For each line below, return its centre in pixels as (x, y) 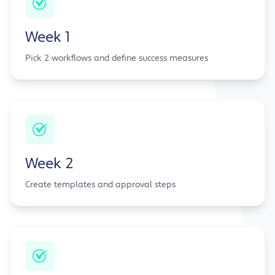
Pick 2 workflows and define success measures (117, 59)
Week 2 (49, 164)
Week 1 (48, 37)
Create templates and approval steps (100, 185)
